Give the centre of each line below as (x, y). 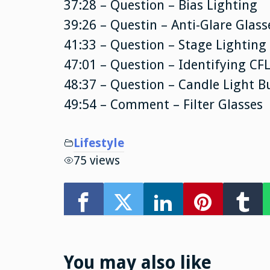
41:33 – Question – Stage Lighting (165, 45)
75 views (96, 160)
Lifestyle (99, 143)
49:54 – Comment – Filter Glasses (163, 104)
